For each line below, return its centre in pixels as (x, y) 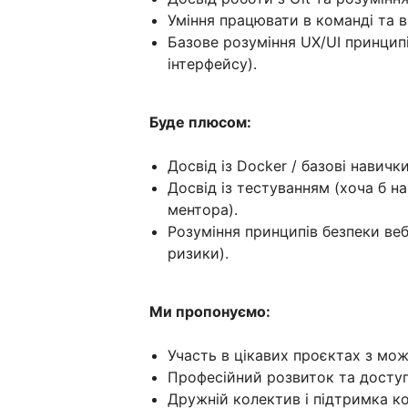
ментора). (203, 209)
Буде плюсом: (200, 122)
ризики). (198, 253)
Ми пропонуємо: (210, 311)
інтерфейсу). (212, 64)
